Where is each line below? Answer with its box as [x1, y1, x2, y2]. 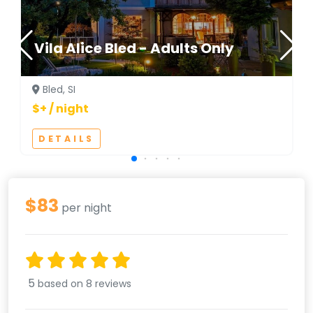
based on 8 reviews [38, 276, 131, 291]
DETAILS [38, 132, 95, 145]
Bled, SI [40, 82, 75, 96]
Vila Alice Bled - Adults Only [34, 38, 235, 58]
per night [59, 199, 112, 216]
